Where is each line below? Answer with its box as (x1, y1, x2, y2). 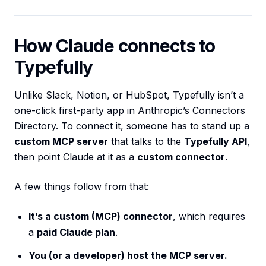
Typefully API (184, 135, 247, 148)
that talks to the (108, 135, 184, 148)
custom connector (137, 151, 225, 163)
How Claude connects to (14, 35, 216, 57)
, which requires (173, 210, 245, 223)
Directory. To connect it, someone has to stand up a (14, 120, 249, 132)
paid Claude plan (37, 226, 115, 239)
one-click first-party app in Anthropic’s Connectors (14, 104, 245, 117)
